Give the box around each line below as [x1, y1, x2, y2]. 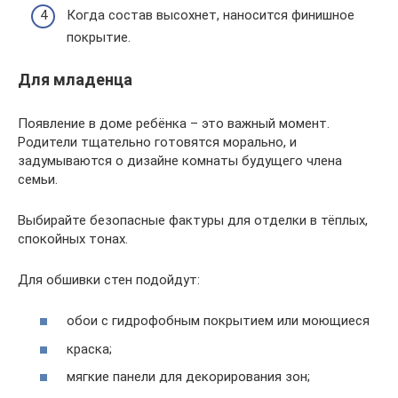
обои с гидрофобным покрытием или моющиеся [67, 313, 370, 329]
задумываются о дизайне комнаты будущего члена [18, 152, 342, 169]
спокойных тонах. [18, 230, 128, 247]
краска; [67, 340, 112, 357]
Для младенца [18, 69, 132, 89]
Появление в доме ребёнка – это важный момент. [18, 115, 330, 131]
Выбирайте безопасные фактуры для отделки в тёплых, [18, 211, 368, 228]
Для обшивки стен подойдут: [18, 271, 200, 288]
